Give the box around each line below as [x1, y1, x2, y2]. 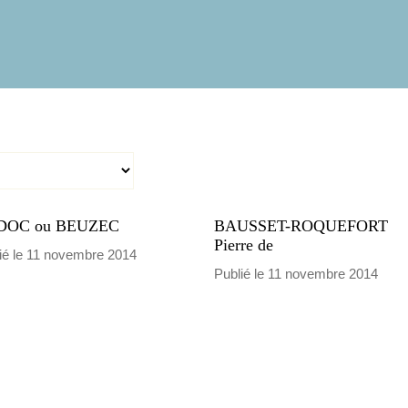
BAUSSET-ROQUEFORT [214, 217, 388, 235]
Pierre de [214, 236, 273, 254]
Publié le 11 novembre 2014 [214, 266, 378, 281]
